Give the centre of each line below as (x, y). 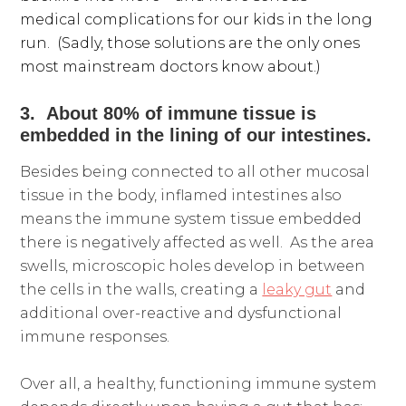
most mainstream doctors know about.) (171, 66)
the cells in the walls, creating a (141, 289)
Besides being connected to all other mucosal (195, 171)
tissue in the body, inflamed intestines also (181, 195)
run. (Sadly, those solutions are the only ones (190, 43)
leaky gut (297, 289)
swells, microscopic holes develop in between (193, 266)
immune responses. (95, 336)
